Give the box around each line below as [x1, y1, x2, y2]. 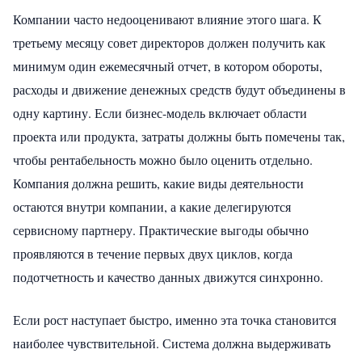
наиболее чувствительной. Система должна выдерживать [13, 334, 330, 351]
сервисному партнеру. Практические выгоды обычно [13, 221, 309, 238]
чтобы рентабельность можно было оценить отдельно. [13, 150, 313, 168]
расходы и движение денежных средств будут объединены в [13, 80, 346, 98]
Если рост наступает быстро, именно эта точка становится [13, 310, 336, 328]
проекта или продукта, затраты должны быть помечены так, [13, 127, 345, 145]
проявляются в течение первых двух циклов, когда [13, 244, 293, 262]
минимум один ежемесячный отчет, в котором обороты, [13, 57, 322, 74]
